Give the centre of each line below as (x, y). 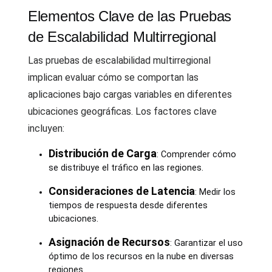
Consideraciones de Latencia (121, 191)
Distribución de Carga (102, 153)
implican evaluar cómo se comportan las (113, 77)
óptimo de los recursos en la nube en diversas (141, 257)
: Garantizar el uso (206, 243)
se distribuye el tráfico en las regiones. (126, 168)
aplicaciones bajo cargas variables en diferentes (130, 94)
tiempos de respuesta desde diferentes (128, 206)
